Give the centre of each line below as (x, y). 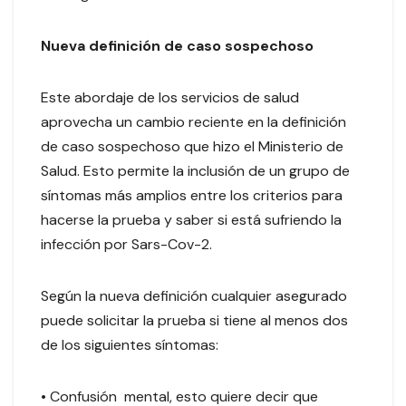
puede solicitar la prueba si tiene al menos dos (194, 321)
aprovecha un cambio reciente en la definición (193, 122)
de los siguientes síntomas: (131, 345)
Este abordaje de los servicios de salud (170, 98)
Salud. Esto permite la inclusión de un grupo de (195, 171)
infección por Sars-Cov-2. (128, 245)
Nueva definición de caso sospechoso (179, 46)
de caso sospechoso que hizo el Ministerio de (192, 147)
